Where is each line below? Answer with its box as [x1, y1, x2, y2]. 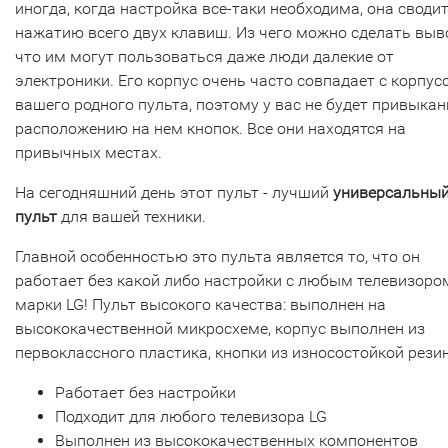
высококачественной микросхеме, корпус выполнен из [15, 319, 425, 339]
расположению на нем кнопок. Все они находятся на [15, 119, 406, 139]
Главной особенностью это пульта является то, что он [15, 247, 420, 267]
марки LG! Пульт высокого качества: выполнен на [15, 295, 386, 315]
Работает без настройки [55, 383, 236, 403]
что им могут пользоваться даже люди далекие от [15, 47, 394, 67]
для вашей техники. [57, 207, 206, 227]
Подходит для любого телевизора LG [55, 407, 327, 427]
